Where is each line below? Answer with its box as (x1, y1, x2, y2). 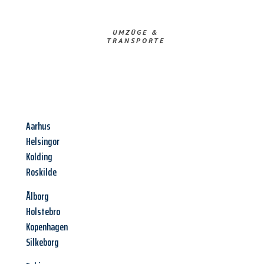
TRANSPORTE (106, 36, 165, 45)
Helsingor (26, 133, 60, 150)
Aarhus (26, 118, 51, 135)
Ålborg (26, 188, 49, 205)
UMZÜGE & (112, 28, 159, 37)
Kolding (26, 148, 52, 166)
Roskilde (26, 164, 57, 181)
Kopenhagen (26, 219, 68, 236)
